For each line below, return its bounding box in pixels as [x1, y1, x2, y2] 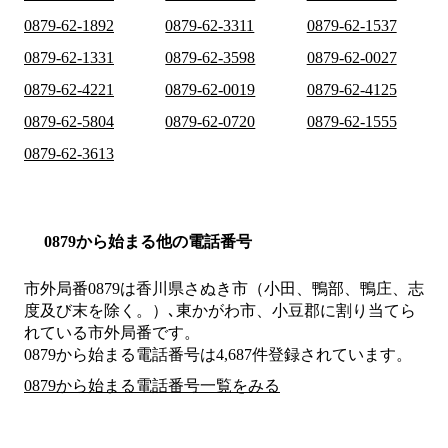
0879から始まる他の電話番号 [44, 233, 252, 251]
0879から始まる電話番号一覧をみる [24, 377, 280, 395]
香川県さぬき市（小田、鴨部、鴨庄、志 [136, 280, 424, 298]
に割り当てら [320, 302, 416, 320]
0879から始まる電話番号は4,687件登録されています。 [24, 346, 412, 364]
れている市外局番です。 [24, 324, 200, 342]
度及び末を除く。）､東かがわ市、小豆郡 [24, 302, 320, 320]
